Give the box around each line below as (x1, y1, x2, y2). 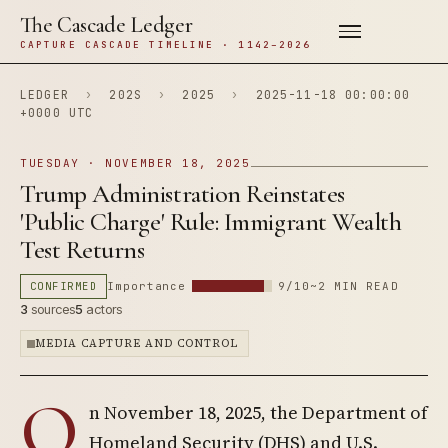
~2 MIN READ (309, 279, 399, 293)
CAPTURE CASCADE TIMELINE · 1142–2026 (20, 38, 312, 51)
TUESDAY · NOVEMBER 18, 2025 (20, 156, 251, 170)
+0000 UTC (20, 105, 94, 120)
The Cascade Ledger (20, 12, 193, 38)
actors (83, 301, 122, 317)
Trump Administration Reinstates (20, 178, 345, 209)
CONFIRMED (30, 279, 98, 293)
